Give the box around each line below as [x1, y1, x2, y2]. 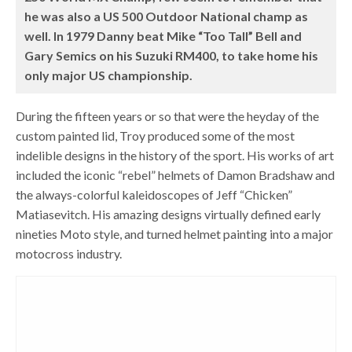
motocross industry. [16, 246, 123, 261]
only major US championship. [24, 68, 193, 82]
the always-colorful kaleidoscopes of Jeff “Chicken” [16, 187, 293, 202]
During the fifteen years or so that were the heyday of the [16, 108, 320, 123]
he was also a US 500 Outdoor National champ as [24, 9, 309, 24]
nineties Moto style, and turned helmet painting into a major [16, 226, 334, 241]
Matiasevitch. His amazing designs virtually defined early [16, 207, 321, 222]
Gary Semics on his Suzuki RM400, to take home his [24, 48, 319, 63]
